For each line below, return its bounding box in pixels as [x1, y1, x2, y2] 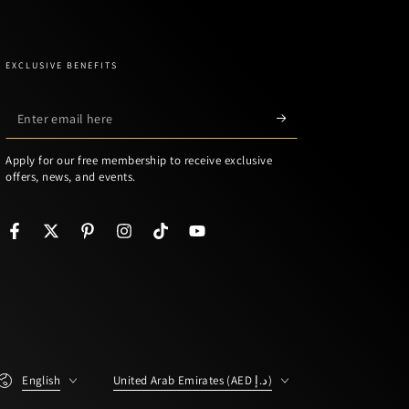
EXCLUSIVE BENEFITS [5, 59, 118, 71]
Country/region [112, 362, 182, 376]
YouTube [195, 232, 243, 249]
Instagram [122, 232, 179, 249]
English [22, 372, 60, 388]
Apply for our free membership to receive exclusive [5, 152, 272, 168]
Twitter [49, 232, 89, 249]
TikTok [159, 232, 194, 249]
